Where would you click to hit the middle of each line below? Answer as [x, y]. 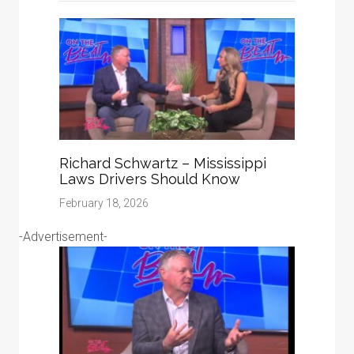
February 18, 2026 [104, 203]
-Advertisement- [63, 236]
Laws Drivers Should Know [150, 179]
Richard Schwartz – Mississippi [163, 163]
